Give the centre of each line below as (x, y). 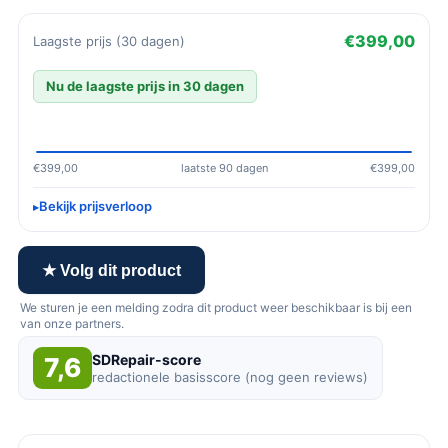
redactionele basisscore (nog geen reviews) (230, 377)
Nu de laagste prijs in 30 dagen (145, 86)
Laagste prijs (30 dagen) (109, 40)
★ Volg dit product (111, 270)
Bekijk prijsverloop (95, 206)
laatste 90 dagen (224, 168)
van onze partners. (72, 323)
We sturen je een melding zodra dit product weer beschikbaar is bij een (216, 307)
